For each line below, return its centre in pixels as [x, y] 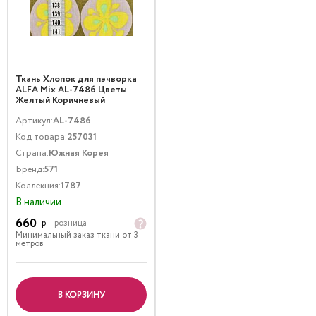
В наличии [38, 202]
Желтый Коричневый [60, 101]
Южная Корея [79, 153]
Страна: [32, 153]
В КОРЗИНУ [81, 295]
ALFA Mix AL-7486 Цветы [71, 90]
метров [30, 243]
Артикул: [34, 121]
